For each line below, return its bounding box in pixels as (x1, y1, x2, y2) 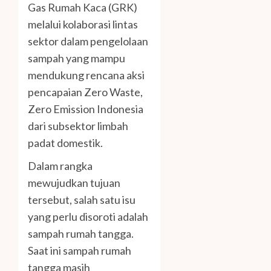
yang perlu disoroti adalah (28, 210, 148, 224)
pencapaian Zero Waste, (28, 85, 143, 99)
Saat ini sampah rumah (28, 244, 131, 258)
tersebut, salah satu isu (28, 193, 135, 207)
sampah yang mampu (28, 51, 125, 65)
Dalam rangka (28, 159, 93, 173)
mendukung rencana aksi (28, 68, 145, 82)
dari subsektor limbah (28, 119, 128, 133)
